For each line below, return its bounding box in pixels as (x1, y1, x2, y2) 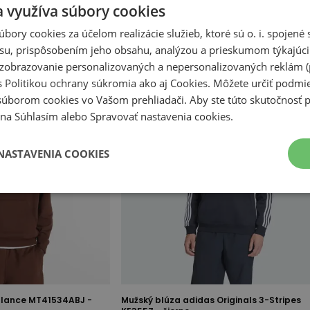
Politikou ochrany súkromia (5, 76, 136, 90)
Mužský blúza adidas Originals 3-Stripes (121, 293, 302, 306)
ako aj (136, 76, 170, 90)
